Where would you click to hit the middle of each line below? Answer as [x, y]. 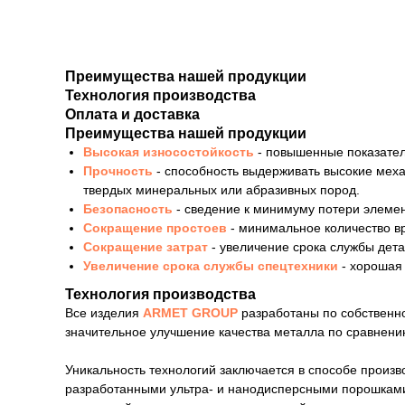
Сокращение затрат [146, 247]
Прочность [118, 171]
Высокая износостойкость [170, 152]
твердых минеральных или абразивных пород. [221, 190]
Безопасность [128, 209]
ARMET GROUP [190, 313]
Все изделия [104, 313]
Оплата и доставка [132, 115]
